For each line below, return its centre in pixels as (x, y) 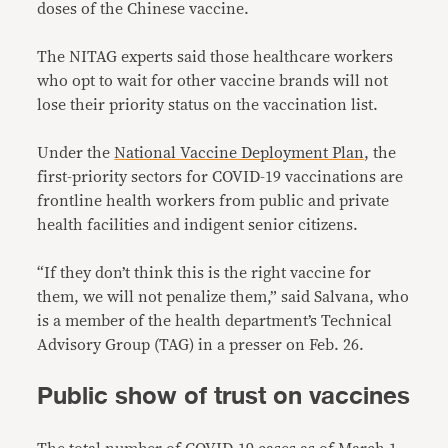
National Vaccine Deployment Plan (239, 152)
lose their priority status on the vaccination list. (208, 104)
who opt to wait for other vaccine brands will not (213, 80)
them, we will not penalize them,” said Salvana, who (223, 296)
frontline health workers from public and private (213, 200)
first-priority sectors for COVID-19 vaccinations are (220, 176)
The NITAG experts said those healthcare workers (215, 56)
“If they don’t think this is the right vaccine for (204, 272)
